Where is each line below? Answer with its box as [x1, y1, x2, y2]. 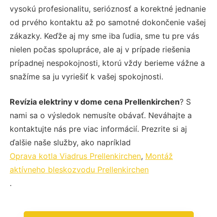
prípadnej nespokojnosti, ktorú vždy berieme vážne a [10, 58, 205, 68]
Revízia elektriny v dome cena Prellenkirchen [10, 96, 180, 107]
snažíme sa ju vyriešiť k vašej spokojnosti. [10, 71, 163, 81]
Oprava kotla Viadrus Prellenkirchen [10, 151, 141, 161]
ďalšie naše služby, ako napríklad [10, 137, 131, 147]
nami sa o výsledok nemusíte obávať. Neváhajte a [10, 110, 192, 120]
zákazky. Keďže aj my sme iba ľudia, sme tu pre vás [10, 31, 199, 41]
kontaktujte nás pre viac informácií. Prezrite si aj [10, 124, 187, 134]
